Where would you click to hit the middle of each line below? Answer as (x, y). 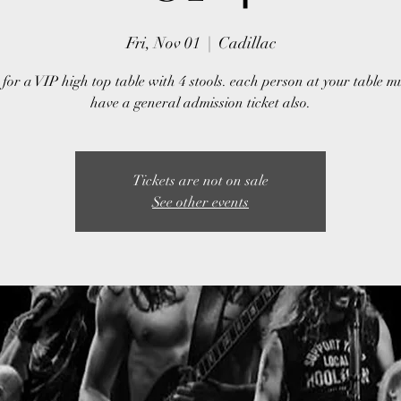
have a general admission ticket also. (200, 103)
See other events (200, 202)
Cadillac (247, 43)
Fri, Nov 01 (163, 43)
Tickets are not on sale (200, 181)
